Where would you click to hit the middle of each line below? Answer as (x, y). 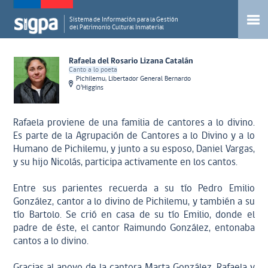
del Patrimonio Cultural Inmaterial (117, 28)
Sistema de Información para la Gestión (124, 20)
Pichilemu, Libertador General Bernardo (134, 79)
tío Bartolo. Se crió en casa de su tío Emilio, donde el (134, 215)
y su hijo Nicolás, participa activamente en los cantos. (126, 162)
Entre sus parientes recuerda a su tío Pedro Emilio (134, 189)
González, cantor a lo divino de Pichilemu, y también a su (134, 202)
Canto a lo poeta (93, 70)
